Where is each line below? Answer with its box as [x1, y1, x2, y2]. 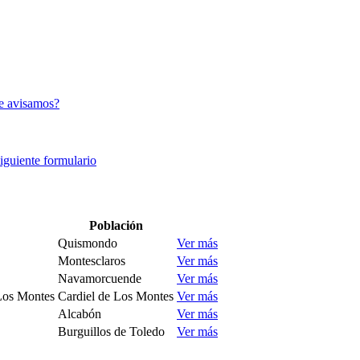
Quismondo [58, 236, 117, 251]
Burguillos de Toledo [58, 325, 165, 339]
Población [88, 219, 143, 233]
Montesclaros [58, 254, 125, 268]
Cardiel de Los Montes [58, 289, 174, 304]
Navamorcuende [58, 272, 141, 286]
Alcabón [58, 307, 101, 321]
